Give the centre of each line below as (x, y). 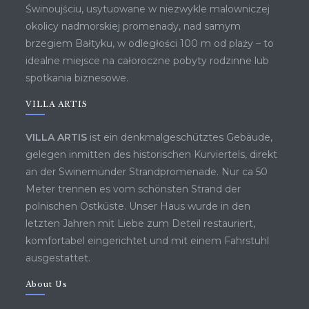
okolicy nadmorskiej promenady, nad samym (133, 27)
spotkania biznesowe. (77, 78)
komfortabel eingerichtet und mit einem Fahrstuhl (148, 241)
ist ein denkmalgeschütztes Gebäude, (180, 138)
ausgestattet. (58, 258)
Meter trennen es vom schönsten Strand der (133, 189)
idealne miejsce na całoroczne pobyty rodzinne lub (148, 61)
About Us (47, 285)
